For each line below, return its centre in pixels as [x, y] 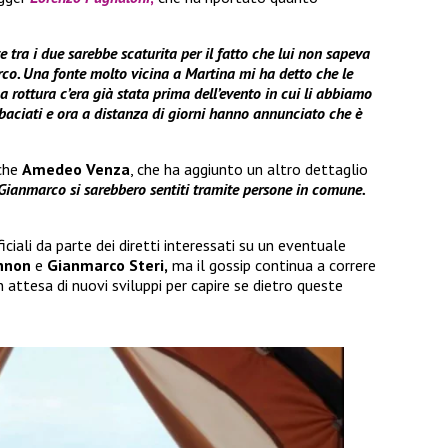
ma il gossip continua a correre [272, 265]
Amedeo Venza [76, 169]
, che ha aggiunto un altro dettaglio [249, 169]
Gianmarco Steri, [105, 265]
